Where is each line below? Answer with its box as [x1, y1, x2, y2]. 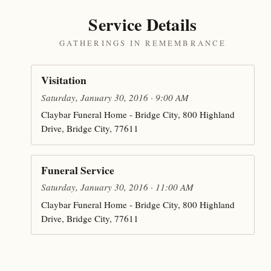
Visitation [41, 72, 87, 88]
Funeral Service [41, 162, 115, 178]
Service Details [88, 11, 197, 37]
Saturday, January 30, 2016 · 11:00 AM [41, 181, 194, 194]
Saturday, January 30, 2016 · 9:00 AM [41, 91, 189, 103]
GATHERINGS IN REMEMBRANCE [59, 38, 226, 49]
